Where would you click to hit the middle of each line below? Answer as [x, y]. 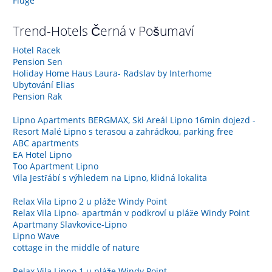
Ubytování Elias [44, 84]
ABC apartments [46, 143]
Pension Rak [37, 96]
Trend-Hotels [52, 31]
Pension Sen [38, 61]
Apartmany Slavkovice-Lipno [70, 224]
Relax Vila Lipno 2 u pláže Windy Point [90, 201]
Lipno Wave [36, 236]
